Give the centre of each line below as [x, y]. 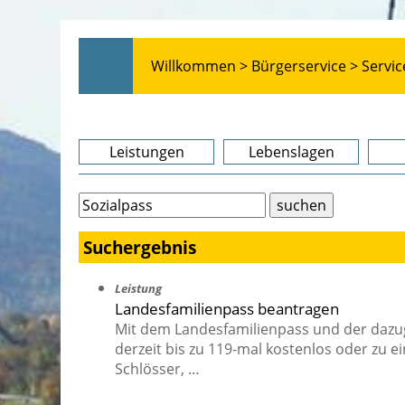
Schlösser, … [157, 369]
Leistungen [146, 152]
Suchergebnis [140, 248]
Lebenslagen [291, 152]
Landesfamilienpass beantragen [227, 309]
